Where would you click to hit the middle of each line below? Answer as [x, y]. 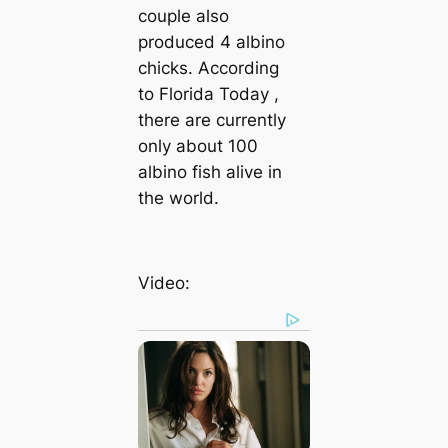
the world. [178, 197]
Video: [163, 283]
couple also [183, 15]
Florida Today [213, 93]
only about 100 [197, 145]
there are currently [211, 119]
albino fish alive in [209, 171]
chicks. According [208, 67]
